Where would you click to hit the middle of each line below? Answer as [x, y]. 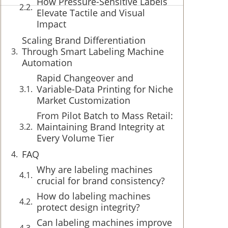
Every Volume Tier [75, 138]
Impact [51, 24]
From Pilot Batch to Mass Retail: [105, 116]
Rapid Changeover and [85, 78]
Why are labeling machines [95, 169]
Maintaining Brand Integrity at [101, 127]
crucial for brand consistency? [101, 181]
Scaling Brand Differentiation [84, 40]
